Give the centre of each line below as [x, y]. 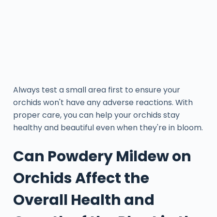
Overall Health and [84, 200]
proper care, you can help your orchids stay [96, 115]
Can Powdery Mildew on [102, 156]
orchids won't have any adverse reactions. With [103, 102]
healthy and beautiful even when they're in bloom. [108, 127]
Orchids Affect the [81, 178]
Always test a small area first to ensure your [96, 90]
